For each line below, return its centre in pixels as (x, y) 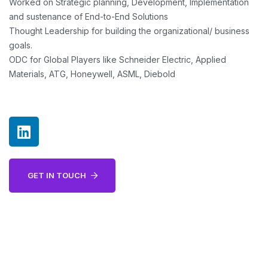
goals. (21, 45)
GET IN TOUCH (57, 176)
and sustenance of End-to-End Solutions (89, 17)
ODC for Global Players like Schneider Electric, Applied (118, 60)
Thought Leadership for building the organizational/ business (129, 31)
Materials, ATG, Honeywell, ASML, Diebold (92, 74)
